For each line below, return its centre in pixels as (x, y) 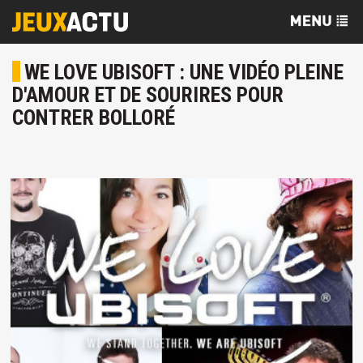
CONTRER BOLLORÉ (94, 117)
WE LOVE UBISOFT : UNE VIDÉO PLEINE (184, 72)
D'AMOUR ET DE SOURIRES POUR (148, 95)
